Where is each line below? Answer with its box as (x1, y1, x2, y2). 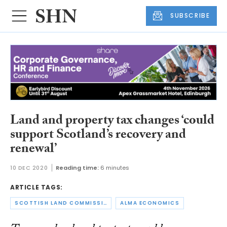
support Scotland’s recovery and (10, 124, 186, 147)
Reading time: (56, 164, 99, 172)
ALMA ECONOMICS (120, 199, 179, 207)
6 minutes (100, 164, 130, 172)
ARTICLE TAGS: (10, 183, 63, 192)
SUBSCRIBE (170, 11, 210, 20)
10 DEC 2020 (10, 164, 48, 172)
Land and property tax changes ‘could (10, 110, 214, 133)
